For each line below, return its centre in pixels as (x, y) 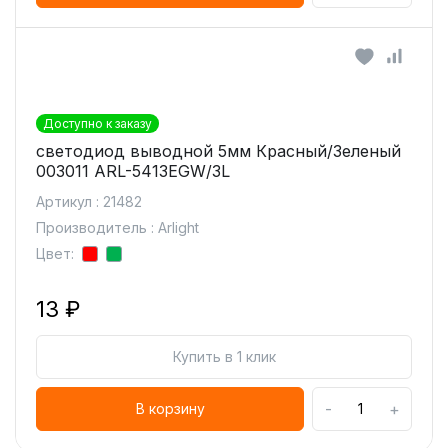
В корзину (170, 408)
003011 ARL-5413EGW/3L (133, 171)
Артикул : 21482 (89, 201)
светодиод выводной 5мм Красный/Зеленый (218, 151)
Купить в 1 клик (224, 356)
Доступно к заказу (97, 123)
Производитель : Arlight (117, 227)
